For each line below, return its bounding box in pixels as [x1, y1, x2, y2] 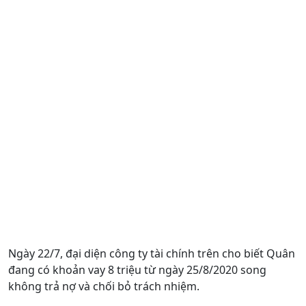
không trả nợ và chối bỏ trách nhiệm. [8, 278, 199, 294]
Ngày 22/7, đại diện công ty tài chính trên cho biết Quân [8, 245, 295, 261]
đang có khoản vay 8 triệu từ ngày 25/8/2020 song [8, 262, 266, 277]
